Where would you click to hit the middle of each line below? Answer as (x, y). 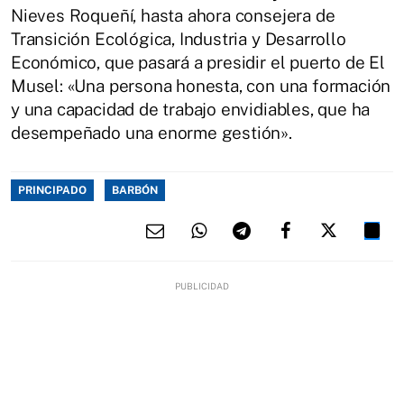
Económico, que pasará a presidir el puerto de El (198, 63)
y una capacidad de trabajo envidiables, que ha (191, 110)
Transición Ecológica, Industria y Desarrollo (179, 39)
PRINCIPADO (52, 191)
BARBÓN (135, 191)
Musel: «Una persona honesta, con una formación (201, 86)
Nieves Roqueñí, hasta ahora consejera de (173, 16)
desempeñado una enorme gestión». (151, 133)
